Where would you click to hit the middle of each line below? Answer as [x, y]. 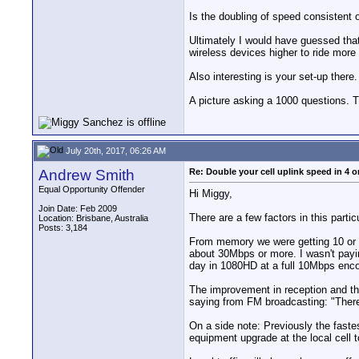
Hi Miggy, [211, 194]
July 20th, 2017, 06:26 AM [115, 150]
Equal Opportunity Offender [92, 189]
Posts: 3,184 [63, 228]
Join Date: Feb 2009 [78, 208]
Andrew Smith [87, 175]
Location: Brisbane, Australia [93, 218]
